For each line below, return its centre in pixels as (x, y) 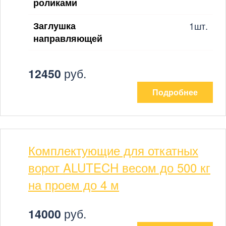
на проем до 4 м (74, 184)
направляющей (68, 38)
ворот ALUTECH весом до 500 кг (119, 167)
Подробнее (175, 92)
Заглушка (54, 25)
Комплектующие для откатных (113, 150)
